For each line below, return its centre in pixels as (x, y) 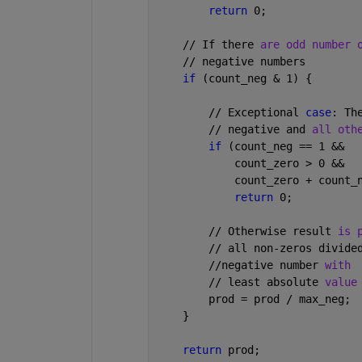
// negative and (234, 129)
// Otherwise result (247, 231)
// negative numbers (231, 61)
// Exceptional (231, 112)
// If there (208, 44)
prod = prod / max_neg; (253, 299)
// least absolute (240, 282)
